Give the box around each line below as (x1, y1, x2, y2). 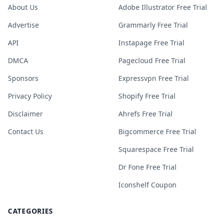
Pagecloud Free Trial (118, 56, 185, 65)
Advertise (8, 20, 39, 30)
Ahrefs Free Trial (118, 109, 173, 118)
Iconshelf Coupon (118, 180, 177, 189)
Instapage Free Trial (118, 38, 184, 47)
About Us (8, 2, 38, 12)
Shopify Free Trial (118, 91, 176, 101)
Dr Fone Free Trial (118, 162, 177, 172)
